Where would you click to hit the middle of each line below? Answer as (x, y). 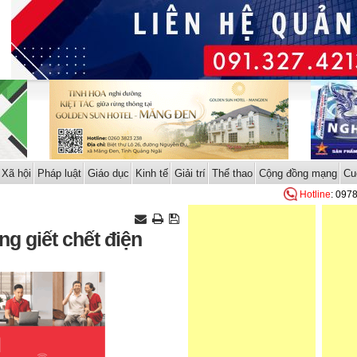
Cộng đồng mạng (298, 173)
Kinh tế (151, 173)
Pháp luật (59, 173)
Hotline (315, 194)
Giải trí (190, 173)
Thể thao (232, 173)
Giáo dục (108, 173)
